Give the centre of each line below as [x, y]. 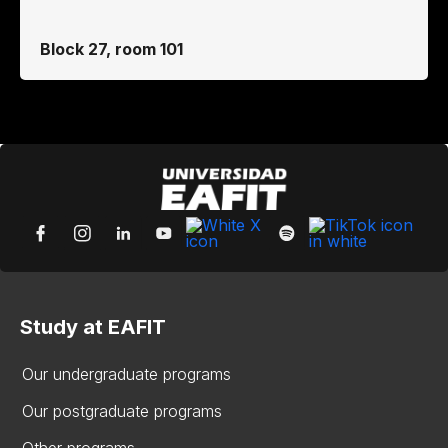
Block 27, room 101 [111, 49]
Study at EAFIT [93, 327]
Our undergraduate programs [126, 374]
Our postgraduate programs [122, 411]
